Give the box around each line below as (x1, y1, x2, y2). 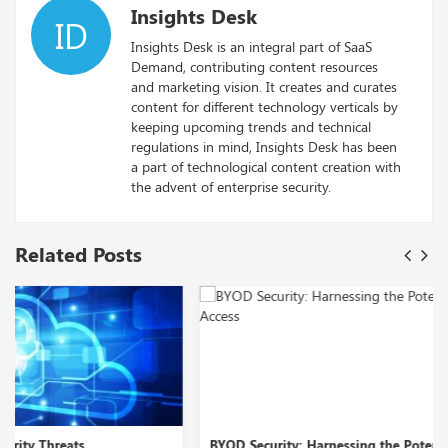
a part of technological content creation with (131, 157, 401, 177)
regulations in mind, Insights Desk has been (131, 137, 397, 157)
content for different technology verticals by (131, 97, 398, 117)
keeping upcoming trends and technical (131, 117, 371, 137)
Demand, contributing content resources (131, 57, 378, 77)
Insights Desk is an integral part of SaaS (131, 37, 372, 57)
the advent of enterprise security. (131, 177, 331, 197)
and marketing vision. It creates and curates (131, 77, 397, 97)
